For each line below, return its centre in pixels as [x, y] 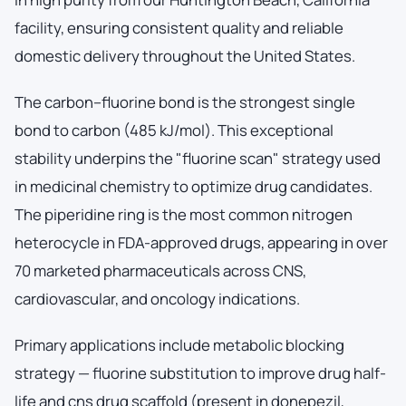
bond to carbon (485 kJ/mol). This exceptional [174, 130]
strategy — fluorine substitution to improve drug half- [200, 372]
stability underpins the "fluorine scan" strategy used [198, 158]
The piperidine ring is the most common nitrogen [184, 214]
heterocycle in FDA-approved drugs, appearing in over [201, 242]
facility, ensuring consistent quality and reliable [179, 27]
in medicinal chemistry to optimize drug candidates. [193, 186]
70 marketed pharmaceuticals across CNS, [160, 270]
